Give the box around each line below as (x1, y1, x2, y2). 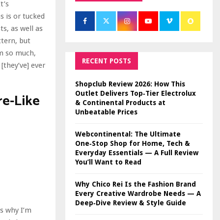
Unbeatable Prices (75, 108, 137, 116)
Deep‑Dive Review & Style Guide (75, 198, 186, 207)
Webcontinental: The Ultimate (75, 130, 181, 138)
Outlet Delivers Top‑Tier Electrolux (75, 89, 196, 97)
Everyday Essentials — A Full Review (75, 148, 198, 157)
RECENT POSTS (82, 56, 131, 65)
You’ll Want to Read (75, 158, 141, 166)
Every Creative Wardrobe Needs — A (75, 189, 201, 197)
